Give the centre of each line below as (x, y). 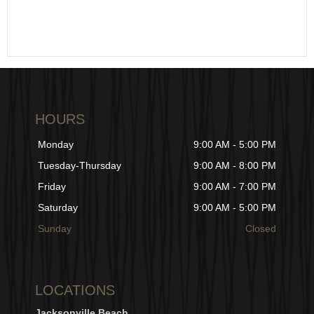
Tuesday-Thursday (80, 166)
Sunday (55, 229)
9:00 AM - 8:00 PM (235, 166)
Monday (56, 145)
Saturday (58, 208)
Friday (52, 187)
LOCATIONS (75, 291)
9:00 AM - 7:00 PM (235, 187)
